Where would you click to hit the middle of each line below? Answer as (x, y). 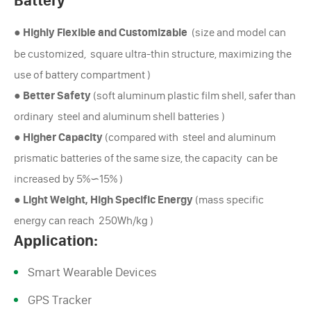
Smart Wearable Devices (92, 272)
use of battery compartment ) (82, 74)
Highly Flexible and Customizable (105, 32)
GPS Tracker (60, 300)
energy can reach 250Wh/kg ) (84, 220)
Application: (56, 240)
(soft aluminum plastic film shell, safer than (193, 95)
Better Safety (57, 95)
